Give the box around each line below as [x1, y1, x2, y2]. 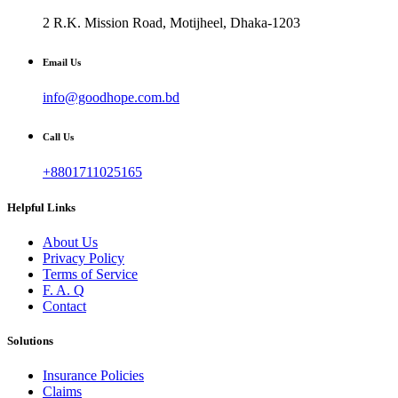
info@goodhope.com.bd [43, 90, 179, 106]
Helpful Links [7, 200, 76, 214]
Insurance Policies [43, 368, 144, 384]
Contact [43, 298, 86, 314]
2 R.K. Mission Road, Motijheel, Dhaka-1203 [43, 15, 300, 31]
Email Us [43, 57, 81, 68]
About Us [43, 234, 98, 250]
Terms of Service [43, 266, 138, 282]
